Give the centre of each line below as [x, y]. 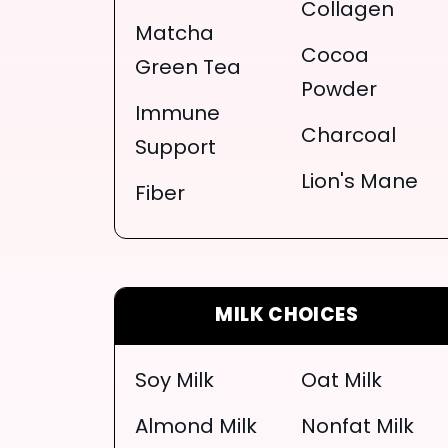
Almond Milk [196, 427]
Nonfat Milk [357, 427]
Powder [338, 90]
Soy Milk [174, 381]
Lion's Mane [359, 182]
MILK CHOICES [286, 316]
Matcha [174, 34]
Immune [177, 114]
